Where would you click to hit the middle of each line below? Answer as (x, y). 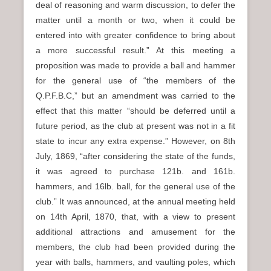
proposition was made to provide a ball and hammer (135, 65)
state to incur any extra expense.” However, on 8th (135, 141)
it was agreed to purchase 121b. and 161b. (135, 171)
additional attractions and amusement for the (135, 232)
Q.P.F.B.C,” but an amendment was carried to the (135, 96)
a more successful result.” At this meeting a (135, 50)
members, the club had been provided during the (135, 247)
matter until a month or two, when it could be (135, 20)
